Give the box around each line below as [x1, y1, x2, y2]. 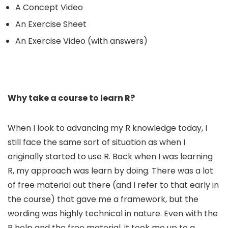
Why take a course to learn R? [8, 92, 135, 104]
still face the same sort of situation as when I [8, 136, 185, 148]
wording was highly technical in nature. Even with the [8, 207, 218, 219]
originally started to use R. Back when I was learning [8, 150, 213, 162]
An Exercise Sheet [15, 18, 87, 30]
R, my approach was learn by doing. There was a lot [8, 164, 213, 177]
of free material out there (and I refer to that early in [8, 179, 219, 191]
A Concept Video [15, 1, 83, 13]
